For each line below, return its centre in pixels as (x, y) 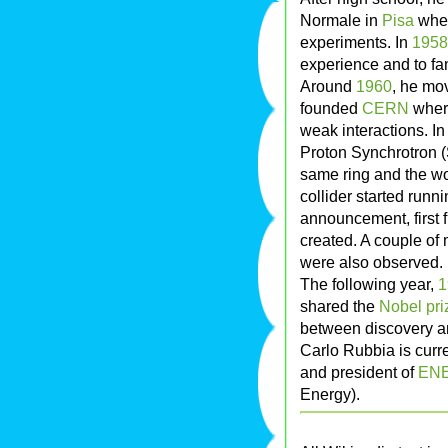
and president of (359, 372)
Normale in (341, 20)
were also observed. (371, 262)
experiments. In (356, 42)
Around (328, 86)
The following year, (369, 284)
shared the (339, 306)
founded (331, 108)
